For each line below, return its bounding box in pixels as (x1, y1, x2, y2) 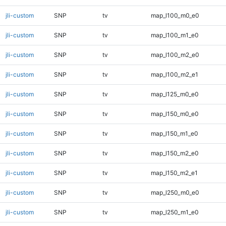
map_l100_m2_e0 (150, 50, 199, 59)
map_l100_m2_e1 (150, 70, 198, 78)
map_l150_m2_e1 (150, 168, 198, 177)
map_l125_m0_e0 (150, 90, 199, 98)
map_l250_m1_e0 (150, 208, 199, 216)
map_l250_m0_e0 (150, 188, 199, 196)
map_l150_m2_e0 (150, 149, 199, 157)
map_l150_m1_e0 (150, 129, 198, 137)
